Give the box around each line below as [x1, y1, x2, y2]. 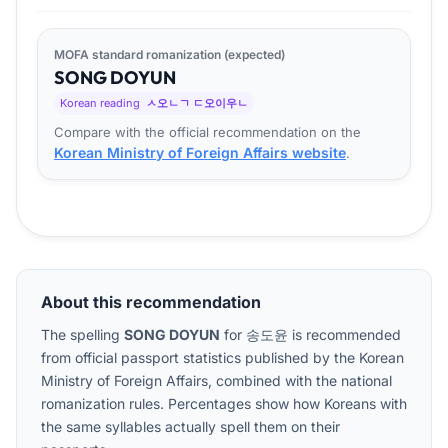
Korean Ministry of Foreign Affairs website [54, 144, 346, 162]
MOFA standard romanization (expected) [54, 46, 285, 62]
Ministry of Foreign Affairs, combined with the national [41, 372, 392, 390]
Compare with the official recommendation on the [54, 124, 361, 141]
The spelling [41, 326, 124, 344]
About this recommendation [41, 292, 261, 313]
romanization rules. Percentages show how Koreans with [41, 395, 407, 413]
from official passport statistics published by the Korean [41, 349, 404, 367]
